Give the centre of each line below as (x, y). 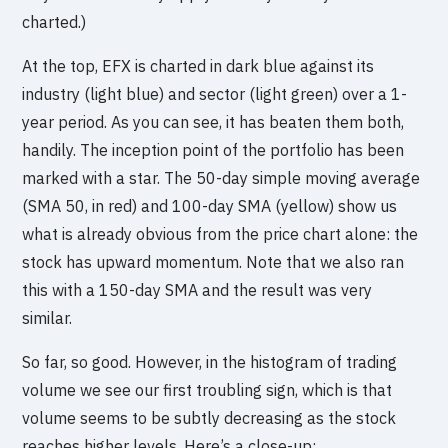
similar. (47, 318)
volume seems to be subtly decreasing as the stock (209, 418)
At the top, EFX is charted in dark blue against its (198, 66)
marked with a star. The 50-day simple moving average (221, 178)
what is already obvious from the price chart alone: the (220, 234)
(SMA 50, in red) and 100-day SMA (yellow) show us (210, 206)
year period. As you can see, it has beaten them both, (213, 122)
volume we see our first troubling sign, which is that (207, 390)
